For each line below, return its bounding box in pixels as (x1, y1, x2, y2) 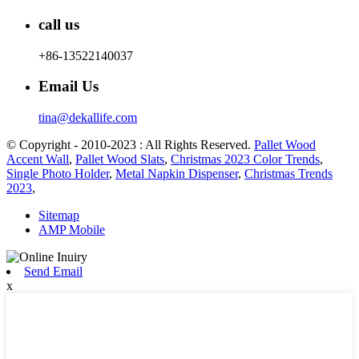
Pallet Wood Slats (75, 152, 164, 167)
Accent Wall (6, 152, 69, 167)
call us (38, 15, 79, 33)
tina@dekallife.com (38, 111, 137, 125)
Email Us (38, 78, 99, 95)
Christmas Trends (244, 167, 333, 181)
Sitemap (38, 208, 79, 223)
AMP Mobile (38, 223, 105, 237)
